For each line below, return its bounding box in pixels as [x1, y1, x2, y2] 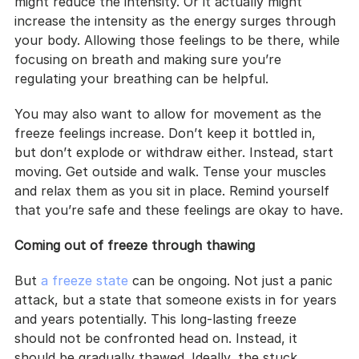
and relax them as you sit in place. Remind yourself [14, 182, 333, 199]
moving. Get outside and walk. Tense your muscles [14, 163, 330, 179]
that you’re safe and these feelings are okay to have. [14, 201, 343, 218]
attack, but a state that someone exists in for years [14, 291, 341, 308]
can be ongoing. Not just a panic [128, 272, 337, 288]
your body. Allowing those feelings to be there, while [14, 31, 344, 48]
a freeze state [41, 272, 128, 288]
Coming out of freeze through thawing [14, 236, 255, 253]
